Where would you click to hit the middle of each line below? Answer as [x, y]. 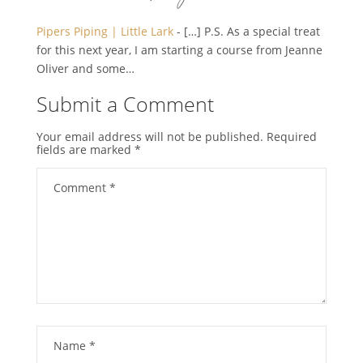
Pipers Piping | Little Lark [105, 31]
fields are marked [85, 149]
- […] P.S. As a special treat [246, 31]
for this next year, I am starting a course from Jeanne [179, 49]
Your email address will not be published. [149, 136]
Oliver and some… [85, 68]
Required [291, 136]
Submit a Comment [125, 103]
